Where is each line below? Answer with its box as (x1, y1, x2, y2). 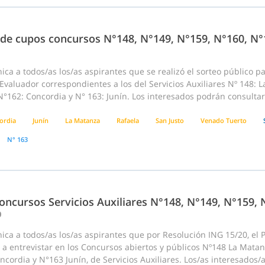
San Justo (156, 116, 184, 125)
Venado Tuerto (201, 116, 247, 125)
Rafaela (117, 116, 139, 125)
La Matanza (65, 116, 100, 125)
